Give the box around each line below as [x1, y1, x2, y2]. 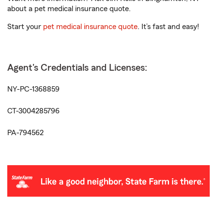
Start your [7, 23, 43, 31]
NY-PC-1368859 [7, 85, 60, 93]
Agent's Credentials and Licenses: [7, 63, 147, 73]
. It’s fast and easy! [138, 23, 199, 31]
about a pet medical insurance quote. [7, 5, 131, 13]
